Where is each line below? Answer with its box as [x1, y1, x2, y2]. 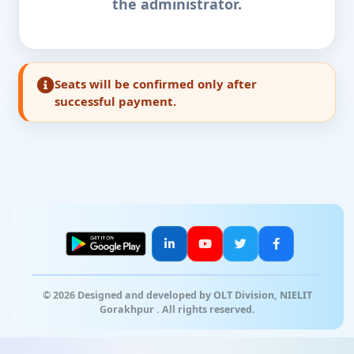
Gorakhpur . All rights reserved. [99, 303, 255, 316]
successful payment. [55, 93, 177, 109]
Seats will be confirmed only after [55, 76, 258, 92]
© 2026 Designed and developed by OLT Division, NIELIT [42, 288, 312, 302]
